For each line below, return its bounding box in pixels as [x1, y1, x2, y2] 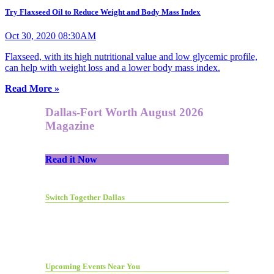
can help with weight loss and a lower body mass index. [5, 62, 220, 73]
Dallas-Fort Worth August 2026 [45, 105, 204, 119]
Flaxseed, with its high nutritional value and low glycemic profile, [5, 51, 257, 62]
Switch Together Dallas [45, 192, 125, 202]
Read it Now [45, 154, 97, 165]
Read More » [5, 83, 59, 94]
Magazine [45, 119, 94, 132]
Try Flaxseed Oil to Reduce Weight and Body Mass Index [5, 7, 201, 17]
